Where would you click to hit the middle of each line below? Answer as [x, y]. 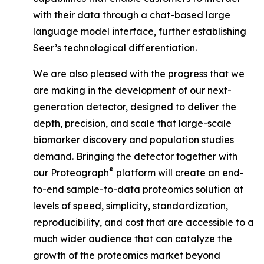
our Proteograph [71, 173]
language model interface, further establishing [140, 31]
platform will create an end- [179, 173]
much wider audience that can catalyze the [133, 239]
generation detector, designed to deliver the [135, 107]
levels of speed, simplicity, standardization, [131, 206]
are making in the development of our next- [132, 90]
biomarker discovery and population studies [133, 140]
